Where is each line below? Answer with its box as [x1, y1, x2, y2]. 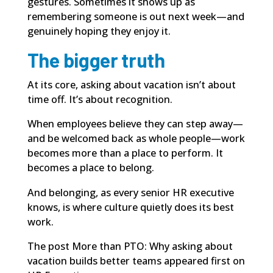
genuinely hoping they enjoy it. [27, 24, 171, 38]
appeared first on [161, 254, 245, 268]
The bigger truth [27, 48, 165, 72]
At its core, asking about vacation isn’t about [27, 78, 236, 92]
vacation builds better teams [27, 254, 161, 268]
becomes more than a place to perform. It [27, 146, 223, 160]
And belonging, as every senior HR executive [27, 185, 234, 199]
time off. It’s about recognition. [27, 93, 172, 107]
